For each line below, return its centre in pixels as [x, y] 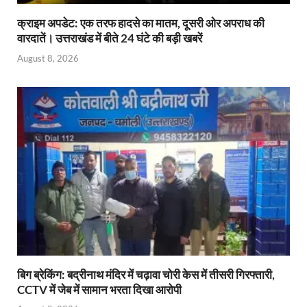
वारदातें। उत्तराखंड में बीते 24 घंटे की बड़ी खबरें [110, 38]
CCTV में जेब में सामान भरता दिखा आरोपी [99, 289]
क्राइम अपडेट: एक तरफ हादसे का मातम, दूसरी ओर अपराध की [141, 23]
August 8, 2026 [48, 58]
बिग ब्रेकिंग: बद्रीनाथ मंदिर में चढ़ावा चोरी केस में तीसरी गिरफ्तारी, [146, 274]
